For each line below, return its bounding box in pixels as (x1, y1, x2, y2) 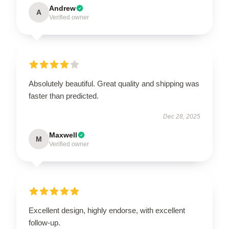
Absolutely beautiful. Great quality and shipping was (29, 79, 199, 88)
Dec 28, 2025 (163, 112, 200, 120)
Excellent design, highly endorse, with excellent (29, 205, 185, 215)
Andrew (49, 4, 76, 12)
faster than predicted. (29, 91, 99, 100)
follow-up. (29, 218, 60, 227)
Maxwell (49, 130, 77, 139)
